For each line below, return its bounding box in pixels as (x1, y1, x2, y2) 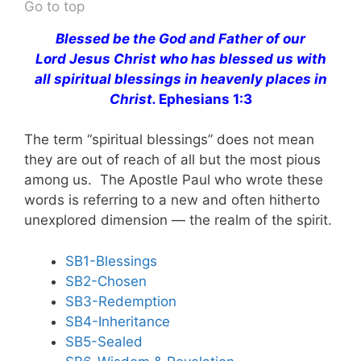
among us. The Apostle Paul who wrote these (24, 172, 323, 189)
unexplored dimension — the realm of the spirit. (24, 212, 332, 229)
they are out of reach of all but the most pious (24, 151, 321, 168)
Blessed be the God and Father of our (56, 30, 305, 47)
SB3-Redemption (65, 293, 176, 309)
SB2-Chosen (65, 272, 147, 289)
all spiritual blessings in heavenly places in (34, 70, 327, 87)
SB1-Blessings (65, 252, 157, 269)
